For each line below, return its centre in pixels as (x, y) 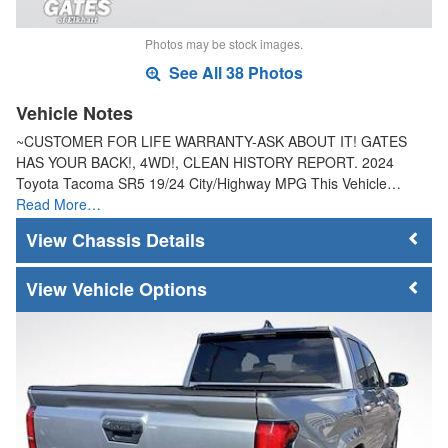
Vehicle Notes (74, 113)
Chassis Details (138, 240)
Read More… (58, 204)
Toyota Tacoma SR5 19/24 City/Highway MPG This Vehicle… (208, 183)
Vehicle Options (139, 288)
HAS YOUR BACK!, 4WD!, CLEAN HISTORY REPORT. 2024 (205, 162)
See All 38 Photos (233, 73)
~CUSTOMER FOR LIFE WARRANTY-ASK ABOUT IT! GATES (211, 141)
